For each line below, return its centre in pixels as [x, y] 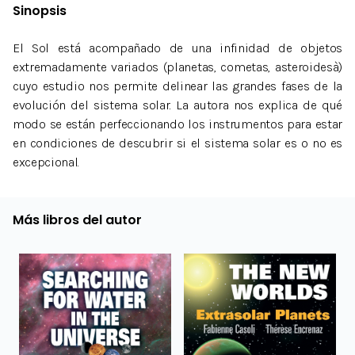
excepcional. [46, 162]
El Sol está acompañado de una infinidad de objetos [177, 48]
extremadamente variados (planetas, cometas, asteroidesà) [177, 67]
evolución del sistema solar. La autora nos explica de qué [177, 105]
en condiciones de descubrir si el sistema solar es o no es [177, 143]
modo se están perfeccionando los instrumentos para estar [177, 124]
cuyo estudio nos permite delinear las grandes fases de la [177, 86]
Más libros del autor [77, 220]
